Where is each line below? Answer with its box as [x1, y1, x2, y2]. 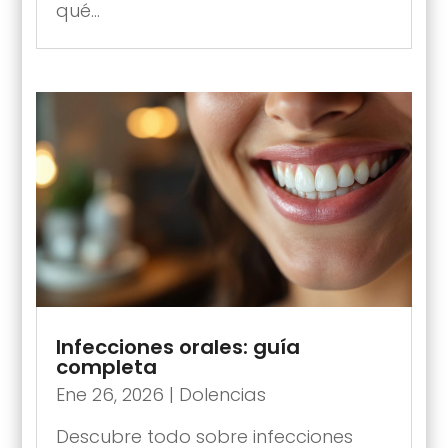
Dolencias [178, 382, 266, 408]
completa [55, 353, 157, 382]
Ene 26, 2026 [55, 382, 164, 408]
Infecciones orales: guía [55, 333, 300, 362]
